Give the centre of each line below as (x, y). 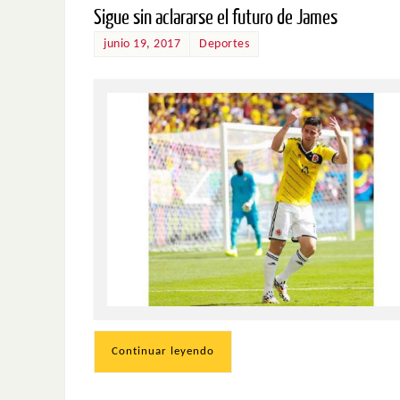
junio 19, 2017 (142, 44)
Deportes (224, 44)
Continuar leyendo (163, 352)
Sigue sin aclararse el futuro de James (216, 17)
